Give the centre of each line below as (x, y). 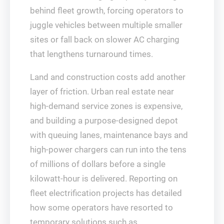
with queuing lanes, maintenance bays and (109, 135)
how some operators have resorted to (101, 207)
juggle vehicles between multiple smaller (106, 25)
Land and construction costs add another (108, 77)
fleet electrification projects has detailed (106, 193)
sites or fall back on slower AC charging (105, 39)
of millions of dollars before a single (98, 164)
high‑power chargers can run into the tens (108, 149)
